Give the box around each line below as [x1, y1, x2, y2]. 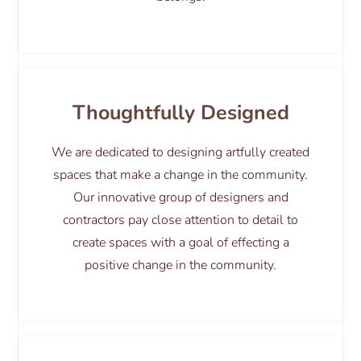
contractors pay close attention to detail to [63, 210, 298, 229]
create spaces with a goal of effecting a [72, 233, 289, 251]
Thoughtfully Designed [72, 98, 289, 127]
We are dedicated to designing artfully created [52, 143, 309, 161]
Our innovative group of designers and [73, 188, 288, 206]
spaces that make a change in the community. [53, 165, 308, 184]
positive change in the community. [85, 255, 276, 274]
